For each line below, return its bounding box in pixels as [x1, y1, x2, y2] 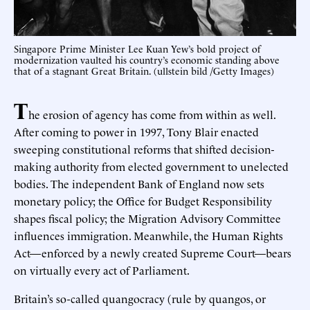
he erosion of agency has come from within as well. [28, 106, 275, 122]
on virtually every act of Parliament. [14, 262, 190, 277]
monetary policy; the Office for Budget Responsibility [14, 192, 272, 208]
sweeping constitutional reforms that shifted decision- [14, 140, 274, 156]
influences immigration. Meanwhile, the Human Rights [14, 227, 283, 243]
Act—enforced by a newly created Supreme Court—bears [14, 244, 291, 260]
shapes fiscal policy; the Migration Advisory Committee [14, 210, 281, 226]
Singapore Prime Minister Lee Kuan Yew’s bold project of [14, 41, 260, 55]
